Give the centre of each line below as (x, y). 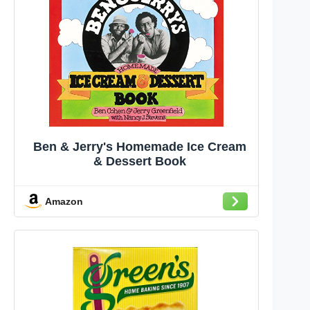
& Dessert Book (140, 161)
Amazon (64, 201)
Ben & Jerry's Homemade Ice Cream (140, 146)
